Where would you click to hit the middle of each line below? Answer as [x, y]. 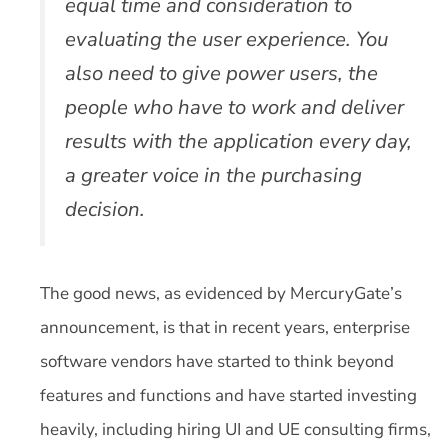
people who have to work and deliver [234, 107]
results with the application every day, [238, 141]
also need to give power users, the [221, 73]
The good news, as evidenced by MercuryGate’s [221, 293]
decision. [105, 209]
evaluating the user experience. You [226, 39]
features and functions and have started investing [228, 395]
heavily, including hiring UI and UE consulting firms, [235, 429]
